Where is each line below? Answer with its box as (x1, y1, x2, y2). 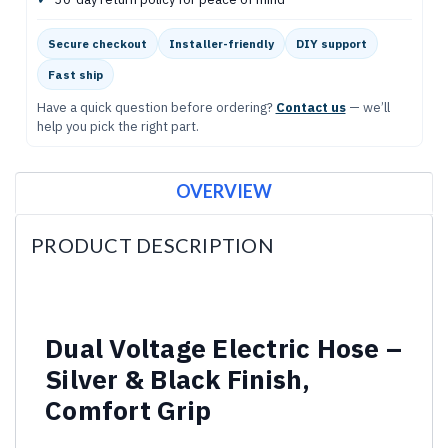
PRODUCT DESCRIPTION (31, 232, 274, 257)
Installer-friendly (168, 35, 274, 51)
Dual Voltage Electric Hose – (45, 330, 402, 365)
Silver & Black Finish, (45, 361, 311, 396)
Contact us (275, 98, 346, 116)
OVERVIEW (176, 179, 272, 202)
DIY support (295, 35, 367, 51)
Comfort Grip (45, 392, 211, 427)
